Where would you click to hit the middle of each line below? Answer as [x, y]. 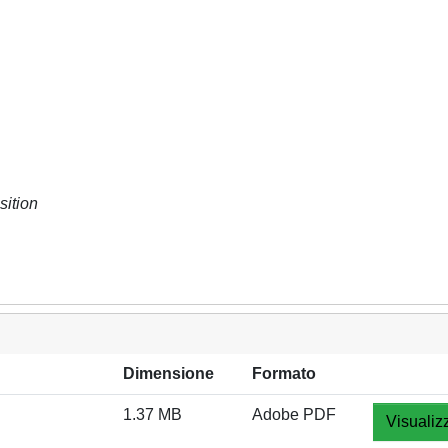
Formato [284, 373]
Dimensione [168, 373]
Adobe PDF [294, 414]
